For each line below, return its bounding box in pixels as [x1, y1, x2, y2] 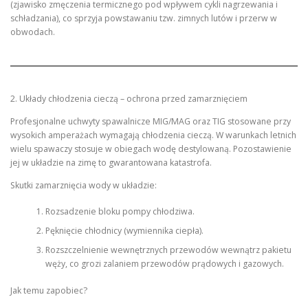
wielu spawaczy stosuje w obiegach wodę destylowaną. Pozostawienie [10, 142, 291, 155]
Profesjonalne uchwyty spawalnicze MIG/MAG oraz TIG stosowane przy [10, 115, 291, 127]
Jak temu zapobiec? [10, 284, 87, 296]
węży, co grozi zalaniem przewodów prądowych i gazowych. [45, 258, 284, 270]
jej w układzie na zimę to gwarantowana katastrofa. [10, 156, 212, 168]
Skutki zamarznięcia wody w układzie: [10, 179, 157, 191]
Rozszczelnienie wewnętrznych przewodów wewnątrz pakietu [45, 244, 291, 256]
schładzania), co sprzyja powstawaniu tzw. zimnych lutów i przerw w [10, 12, 277, 25]
